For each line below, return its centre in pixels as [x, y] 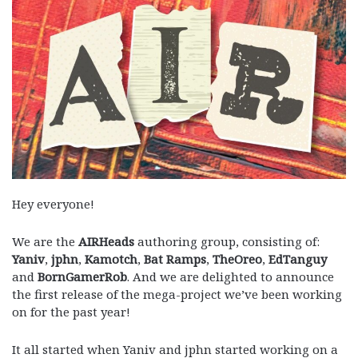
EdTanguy [298, 259]
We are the [45, 241]
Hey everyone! [53, 203]
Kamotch [111, 259]
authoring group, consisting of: [227, 241]
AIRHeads [106, 241]
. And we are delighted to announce [231, 276]
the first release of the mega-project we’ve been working [177, 294]
